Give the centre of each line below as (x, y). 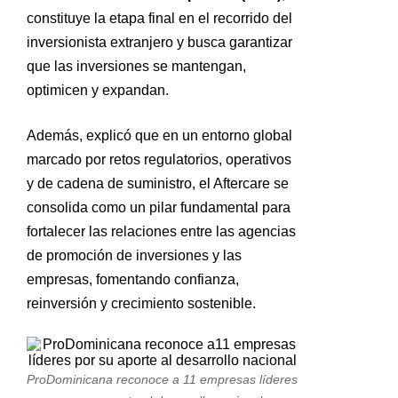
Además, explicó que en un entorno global (159, 135)
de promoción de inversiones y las (134, 255)
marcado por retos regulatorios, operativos (159, 159)
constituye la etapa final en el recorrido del (159, 18)
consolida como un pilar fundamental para (159, 207)
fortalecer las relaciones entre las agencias (161, 231)
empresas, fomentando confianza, (133, 279)
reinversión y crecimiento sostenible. (141, 303)
